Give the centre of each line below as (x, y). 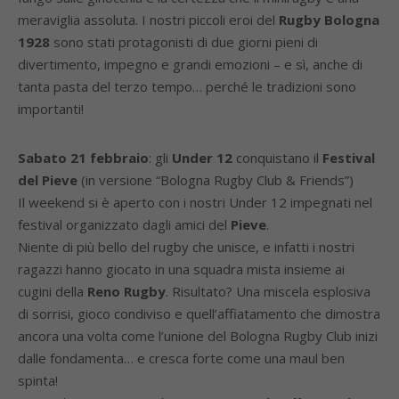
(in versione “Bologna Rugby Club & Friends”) (216, 180)
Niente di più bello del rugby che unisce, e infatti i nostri (186, 247)
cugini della (53, 291)
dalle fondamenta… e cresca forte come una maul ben (181, 358)
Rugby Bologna (329, 20)
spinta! (38, 380)
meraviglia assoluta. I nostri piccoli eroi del (148, 20)
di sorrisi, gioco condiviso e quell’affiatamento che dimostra (199, 313)
